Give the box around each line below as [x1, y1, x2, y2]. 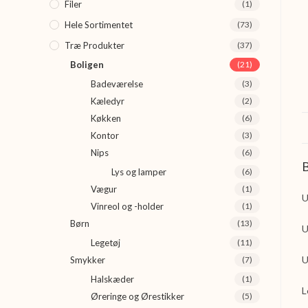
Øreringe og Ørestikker [91, 291, 184, 302]
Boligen [70, 59, 104, 70]
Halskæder [91, 274, 134, 285]
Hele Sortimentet [65, 19, 133, 30]
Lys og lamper [111, 166, 166, 177]
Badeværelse [91, 78, 143, 89]
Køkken [91, 113, 121, 124]
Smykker [70, 254, 105, 265]
